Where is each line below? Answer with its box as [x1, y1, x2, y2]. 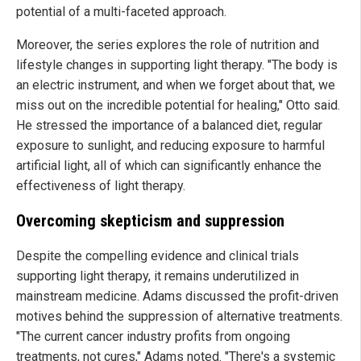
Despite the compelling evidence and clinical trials [16, 247, 299, 263]
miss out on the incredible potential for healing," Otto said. [16, 97, 340, 113]
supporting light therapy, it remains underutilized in [16, 268, 299, 284]
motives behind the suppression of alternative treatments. [16, 308, 342, 324]
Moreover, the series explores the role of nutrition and [16, 36, 319, 52]
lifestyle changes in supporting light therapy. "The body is [16, 56, 338, 73]
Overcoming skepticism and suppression [16, 210, 284, 230]
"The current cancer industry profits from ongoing [16, 328, 290, 344]
